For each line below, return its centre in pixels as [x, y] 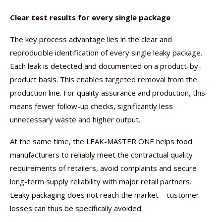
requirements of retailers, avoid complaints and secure [103, 168]
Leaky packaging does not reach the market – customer [105, 195]
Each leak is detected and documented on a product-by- [106, 66]
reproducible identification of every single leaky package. [106, 53]
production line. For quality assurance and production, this [108, 93]
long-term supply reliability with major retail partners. [101, 181]
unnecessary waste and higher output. [75, 119]
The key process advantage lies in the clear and [91, 39]
